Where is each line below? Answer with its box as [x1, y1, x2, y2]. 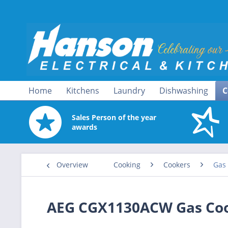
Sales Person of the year [71, 112, 156, 122]
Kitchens [66, 85, 99, 96]
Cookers [163, 159, 190, 169]
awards [71, 122, 97, 132]
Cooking [113, 159, 140, 169]
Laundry [113, 85, 145, 96]
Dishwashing [159, 85, 208, 96]
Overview [56, 159, 88, 169]
